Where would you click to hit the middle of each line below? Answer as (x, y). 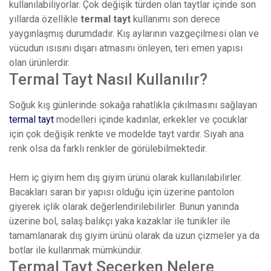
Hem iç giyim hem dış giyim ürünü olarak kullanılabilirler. (126, 178)
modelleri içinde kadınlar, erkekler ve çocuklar (151, 120)
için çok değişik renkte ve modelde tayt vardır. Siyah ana (126, 134)
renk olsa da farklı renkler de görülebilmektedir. (108, 149)
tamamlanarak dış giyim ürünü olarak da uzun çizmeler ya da (134, 236)
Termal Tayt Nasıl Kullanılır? (108, 80)
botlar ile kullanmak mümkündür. (76, 250)
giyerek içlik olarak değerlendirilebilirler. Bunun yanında (124, 207)
